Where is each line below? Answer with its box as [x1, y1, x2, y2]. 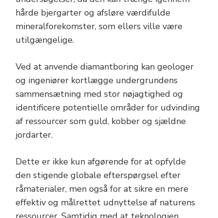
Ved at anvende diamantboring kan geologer [16, 61, 194, 73]
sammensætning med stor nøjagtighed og [16, 88, 183, 100]
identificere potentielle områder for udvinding [16, 102, 200, 114]
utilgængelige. [16, 34, 74, 46]
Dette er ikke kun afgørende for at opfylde [16, 156, 186, 168]
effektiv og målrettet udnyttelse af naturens [16, 197, 195, 209]
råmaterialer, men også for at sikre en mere [16, 183, 188, 195]
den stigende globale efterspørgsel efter [16, 169, 181, 182]
